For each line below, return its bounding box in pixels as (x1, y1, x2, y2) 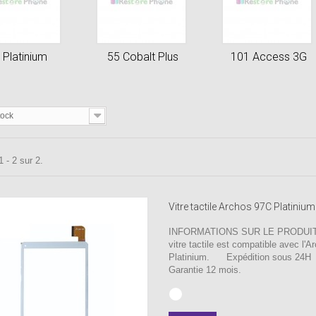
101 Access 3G (230, 49, 307, 63)
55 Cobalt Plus (107, 49, 178, 63)
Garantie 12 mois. (168, 264, 241, 275)
